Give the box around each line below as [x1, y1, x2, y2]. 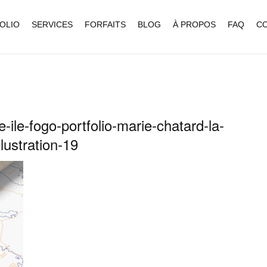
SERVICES [32, 19, 73, 29]
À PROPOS [173, 19, 216, 29]
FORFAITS [85, 19, 126, 29]
